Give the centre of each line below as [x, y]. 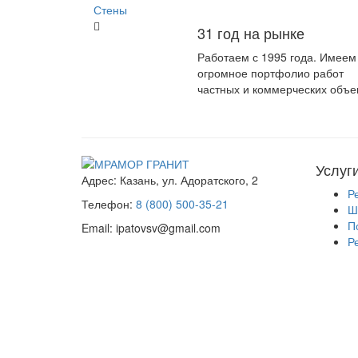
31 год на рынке [251, 32]
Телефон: [107, 204]
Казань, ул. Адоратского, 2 [187, 180]
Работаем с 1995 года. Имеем [276, 56]
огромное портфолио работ [270, 72]
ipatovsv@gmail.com [167, 228]
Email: [97, 228]
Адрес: [99, 180]
